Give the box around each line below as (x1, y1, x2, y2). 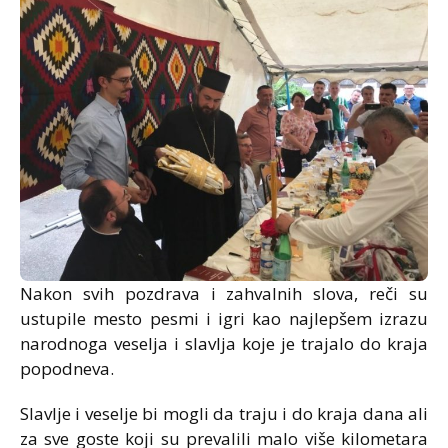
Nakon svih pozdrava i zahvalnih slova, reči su (20, 282, 428, 305)
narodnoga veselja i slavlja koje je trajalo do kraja (20, 332, 428, 355)
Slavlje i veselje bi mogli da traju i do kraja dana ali (20, 402, 428, 425)
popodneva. (20, 357, 114, 380)
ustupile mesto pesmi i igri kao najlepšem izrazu (20, 307, 428, 330)
